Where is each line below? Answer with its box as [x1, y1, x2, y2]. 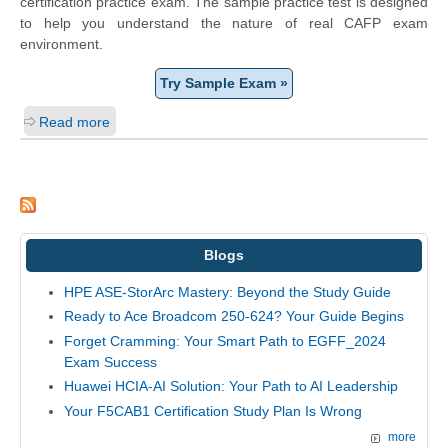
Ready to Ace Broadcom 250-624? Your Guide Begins [63, 308, 404, 325]
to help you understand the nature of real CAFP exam [20, 15, 428, 32]
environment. [20, 36, 103, 53]
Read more [39, 114, 110, 131]
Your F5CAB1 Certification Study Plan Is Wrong [63, 402, 362, 419]
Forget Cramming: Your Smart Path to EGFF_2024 [63, 332, 386, 349]
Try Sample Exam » [160, 75, 288, 92]
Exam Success [63, 353, 157, 370]
